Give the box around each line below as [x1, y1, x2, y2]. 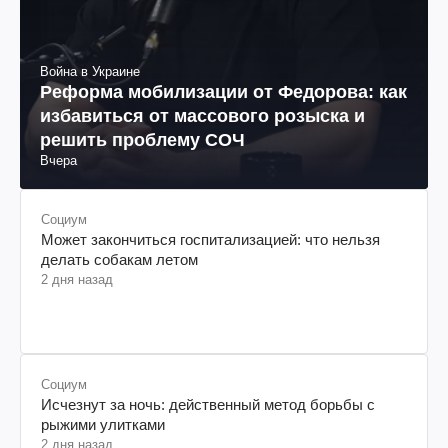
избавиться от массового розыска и [40, 105, 365, 126]
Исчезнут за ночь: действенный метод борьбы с [41, 395, 375, 413]
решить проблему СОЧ [40, 129, 245, 150]
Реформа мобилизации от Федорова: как [40, 81, 407, 102]
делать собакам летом [41, 250, 198, 268]
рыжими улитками [41, 415, 165, 433]
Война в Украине [40, 63, 140, 79]
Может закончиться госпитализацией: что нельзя [41, 230, 380, 248]
